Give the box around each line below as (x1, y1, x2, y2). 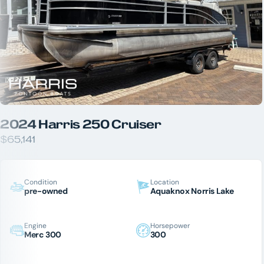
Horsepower (150, 221, 190, 230)
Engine (24, 221, 47, 230)
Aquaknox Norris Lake (150, 185, 234, 196)
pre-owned (24, 185, 68, 196)
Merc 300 (24, 229, 62, 240)
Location (150, 177, 179, 186)
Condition (24, 177, 57, 186)
